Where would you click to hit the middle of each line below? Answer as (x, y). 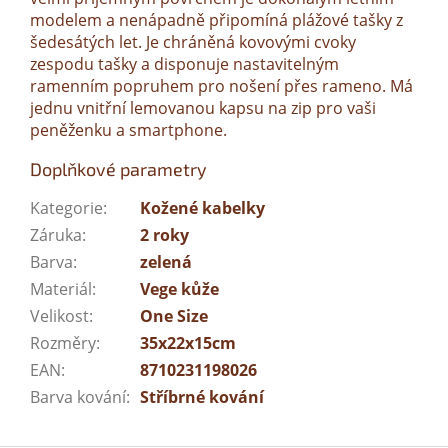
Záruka (56, 235)
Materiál (61, 289)
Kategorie (66, 208)
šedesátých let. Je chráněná (134, 42)
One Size (174, 316)
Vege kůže (179, 289)
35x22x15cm (188, 343)
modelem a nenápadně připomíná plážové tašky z (216, 20)
